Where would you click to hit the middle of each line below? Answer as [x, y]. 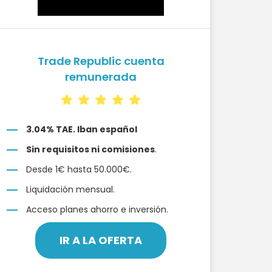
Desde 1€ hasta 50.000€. [79, 169]
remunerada [101, 77]
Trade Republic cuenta [101, 61]
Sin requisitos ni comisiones [90, 149]
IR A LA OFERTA [101, 240]
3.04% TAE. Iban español [82, 129]
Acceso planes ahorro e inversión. [97, 209]
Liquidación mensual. [70, 189]
